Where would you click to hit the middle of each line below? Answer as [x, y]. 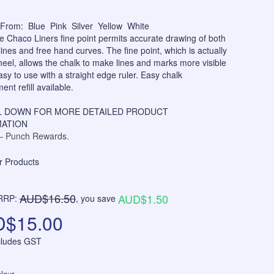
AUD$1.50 [143, 199]
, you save [97, 198]
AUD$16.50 [47, 198]
